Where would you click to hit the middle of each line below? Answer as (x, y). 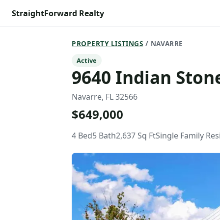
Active (87, 60)
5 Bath (104, 136)
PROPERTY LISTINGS (108, 43)
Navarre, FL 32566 (105, 97)
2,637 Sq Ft (136, 136)
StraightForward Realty (58, 13)
